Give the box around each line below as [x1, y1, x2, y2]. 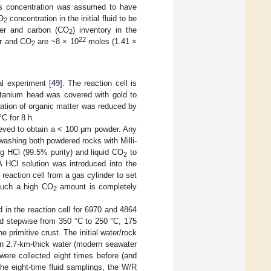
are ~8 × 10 [34, 36, 79, 46]
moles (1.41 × [85, 36, 137, 46]
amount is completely [56, 181, 137, 191]
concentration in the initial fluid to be [7, 13, 137, 23]
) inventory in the [72, 25, 137, 34]
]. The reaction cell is [59, 78, 137, 88]
